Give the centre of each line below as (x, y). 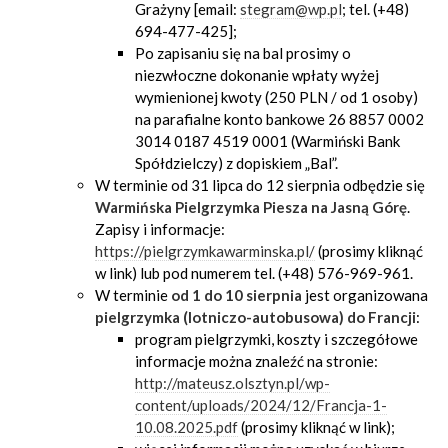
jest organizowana (366, 295)
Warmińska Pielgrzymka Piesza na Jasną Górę (251, 207)
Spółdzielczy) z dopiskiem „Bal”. (236, 163)
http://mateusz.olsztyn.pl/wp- (232, 383)
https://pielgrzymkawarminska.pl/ (205, 251)
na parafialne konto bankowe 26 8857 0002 (279, 119)
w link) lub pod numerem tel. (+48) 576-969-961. (254, 273)
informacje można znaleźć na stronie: (256, 361)
